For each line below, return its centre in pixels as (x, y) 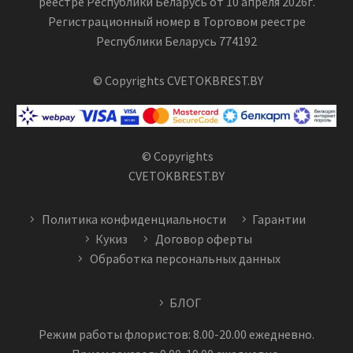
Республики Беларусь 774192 (176, 41)
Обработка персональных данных (185, 259)
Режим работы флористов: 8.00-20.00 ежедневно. (176, 334)
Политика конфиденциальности (134, 219)
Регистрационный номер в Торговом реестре (176, 21)
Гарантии (279, 219)
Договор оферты (204, 239)
